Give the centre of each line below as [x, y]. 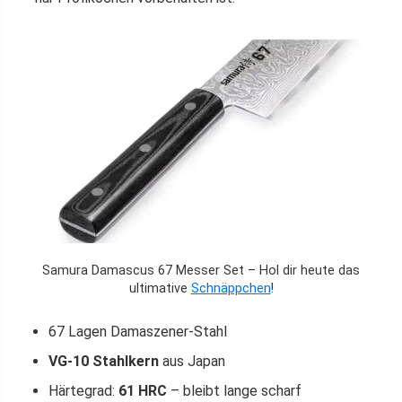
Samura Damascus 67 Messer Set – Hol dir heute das [201, 271]
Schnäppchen [231, 289]
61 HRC [143, 391]
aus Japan [192, 362]
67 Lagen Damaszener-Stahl [138, 332]
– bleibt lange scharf [234, 391]
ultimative [160, 289]
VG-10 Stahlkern [104, 362]
